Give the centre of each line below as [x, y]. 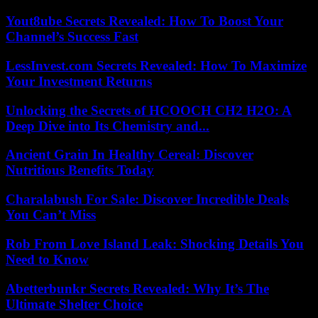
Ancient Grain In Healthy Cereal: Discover [130, 155]
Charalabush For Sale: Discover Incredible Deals [147, 199]
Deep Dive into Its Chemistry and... [108, 126]
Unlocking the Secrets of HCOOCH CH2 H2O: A [149, 110]
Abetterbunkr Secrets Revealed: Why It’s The [137, 288]
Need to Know [47, 259]
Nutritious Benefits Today [80, 170]
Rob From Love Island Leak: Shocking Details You [155, 243]
